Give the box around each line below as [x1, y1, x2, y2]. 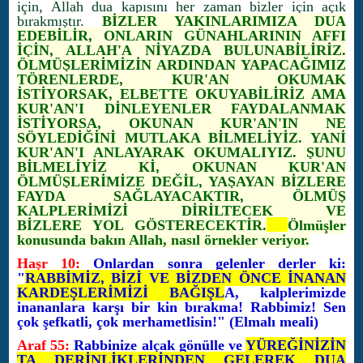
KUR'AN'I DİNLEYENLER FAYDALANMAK [17, 100, 346, 117]
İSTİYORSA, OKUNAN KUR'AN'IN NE [17, 115, 346, 131]
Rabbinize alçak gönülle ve [70, 337, 246, 353]
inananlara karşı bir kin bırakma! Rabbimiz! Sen [17, 299, 346, 315]
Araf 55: [17, 337, 70, 353]
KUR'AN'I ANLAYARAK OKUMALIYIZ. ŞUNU [17, 144, 346, 160]
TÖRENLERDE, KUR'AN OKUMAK [17, 71, 346, 88]
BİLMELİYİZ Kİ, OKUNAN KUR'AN [17, 159, 346, 175]
